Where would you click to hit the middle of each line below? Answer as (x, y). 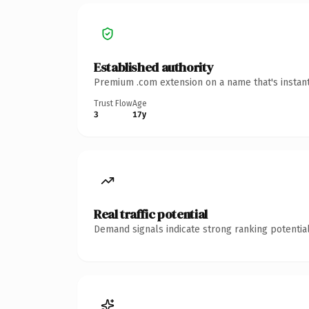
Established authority (154, 67)
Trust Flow (113, 103)
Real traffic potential (151, 214)
